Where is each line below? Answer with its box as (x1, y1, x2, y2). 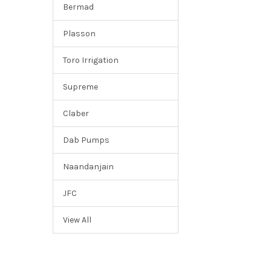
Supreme (62, 81, 98, 92)
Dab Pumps (62, 134, 109, 145)
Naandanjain (62, 161, 114, 172)
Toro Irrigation (62, 54, 119, 65)
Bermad (62, 1, 94, 12)
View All (62, 214, 91, 225)
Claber (62, 108, 89, 119)
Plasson (62, 28, 96, 39)
